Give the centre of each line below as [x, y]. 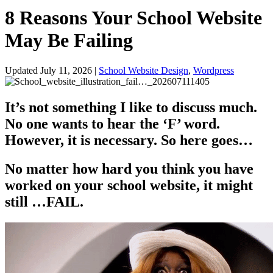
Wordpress [214, 70]
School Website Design [144, 70]
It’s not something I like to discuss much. [131, 107]
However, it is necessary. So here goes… [129, 140]
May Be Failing [69, 41]
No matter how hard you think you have [129, 168]
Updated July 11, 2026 [48, 70]
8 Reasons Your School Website [133, 18]
